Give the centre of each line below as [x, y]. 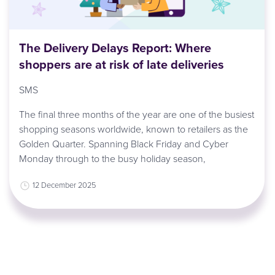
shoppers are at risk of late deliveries [121, 64]
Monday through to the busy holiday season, [112, 159]
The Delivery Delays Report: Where [115, 48]
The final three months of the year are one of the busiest [136, 114]
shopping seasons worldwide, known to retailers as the [133, 129]
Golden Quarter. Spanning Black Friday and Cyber [123, 144]
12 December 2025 [64, 185]
